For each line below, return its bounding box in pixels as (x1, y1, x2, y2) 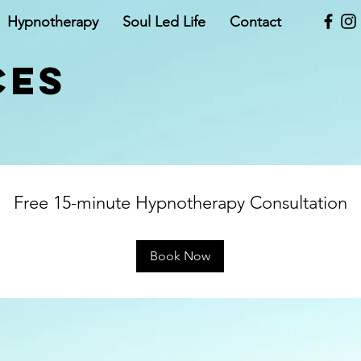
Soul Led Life (122, 13, 205, 31)
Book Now (150, 248, 210, 263)
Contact (230, 13, 281, 31)
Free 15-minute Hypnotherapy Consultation (13, 192, 347, 214)
